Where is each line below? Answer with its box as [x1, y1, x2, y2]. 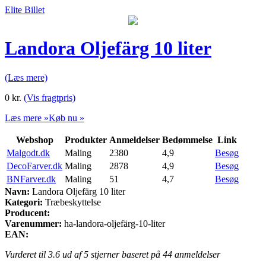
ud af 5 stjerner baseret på [60, 249, 163, 259]
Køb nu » [49, 112, 84, 123]
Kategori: [5, 197, 43, 207]
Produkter [65, 134, 107, 145]
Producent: [5, 207, 50, 218]
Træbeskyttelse [43, 197, 101, 207]
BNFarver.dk [7, 173, 56, 184]
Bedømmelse [162, 134, 213, 145]
